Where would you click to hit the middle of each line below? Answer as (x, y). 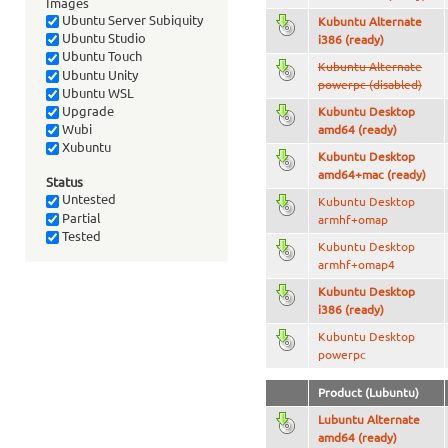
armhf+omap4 (356, 265)
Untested (87, 199)
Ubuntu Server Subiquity (130, 20)
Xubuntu (84, 147)
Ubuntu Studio (102, 38)
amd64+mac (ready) (371, 175)
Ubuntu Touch (100, 56)
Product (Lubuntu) (368, 393)
